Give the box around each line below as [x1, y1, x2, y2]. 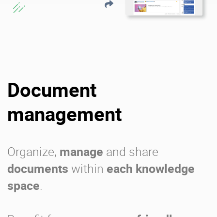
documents [7, 160, 68, 176]
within [68, 160, 107, 176]
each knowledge [107, 160, 195, 176]
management [7, 100, 122, 127]
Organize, [7, 143, 60, 159]
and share [103, 143, 158, 159]
